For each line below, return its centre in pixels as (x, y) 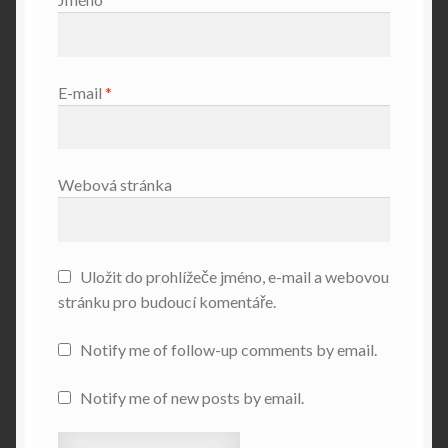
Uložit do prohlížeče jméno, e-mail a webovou (234, 277)
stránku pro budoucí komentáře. (166, 302)
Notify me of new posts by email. (191, 397)
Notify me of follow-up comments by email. (228, 350)
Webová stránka (114, 184)
